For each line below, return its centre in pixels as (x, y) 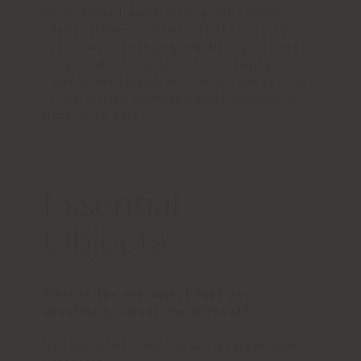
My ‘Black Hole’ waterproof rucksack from (170, 346)
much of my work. (97, 116)
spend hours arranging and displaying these (175, 48)
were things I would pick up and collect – (168, 14)
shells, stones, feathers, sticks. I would (165, 31)
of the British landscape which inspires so (172, 99)
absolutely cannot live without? (147, 312)
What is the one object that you (147, 295)
